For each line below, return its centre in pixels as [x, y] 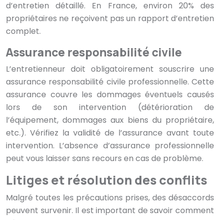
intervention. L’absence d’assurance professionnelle [110, 146]
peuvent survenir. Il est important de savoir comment [110, 211]
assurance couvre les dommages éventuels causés [110, 95]
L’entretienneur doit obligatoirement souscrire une [110, 69]
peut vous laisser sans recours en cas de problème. [105, 159]
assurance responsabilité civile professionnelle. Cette [110, 82]
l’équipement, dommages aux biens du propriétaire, [110, 120]
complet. [23, 31]
